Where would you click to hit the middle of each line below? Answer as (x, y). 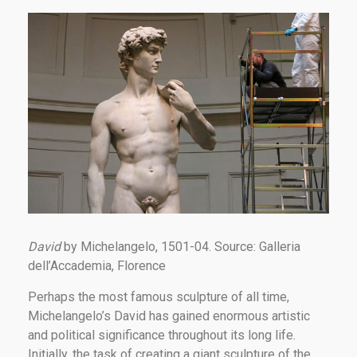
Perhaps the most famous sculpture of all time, (159, 296)
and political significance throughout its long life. (162, 335)
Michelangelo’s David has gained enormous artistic (169, 316)
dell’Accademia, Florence (97, 265)
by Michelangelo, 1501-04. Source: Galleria (182, 246)
